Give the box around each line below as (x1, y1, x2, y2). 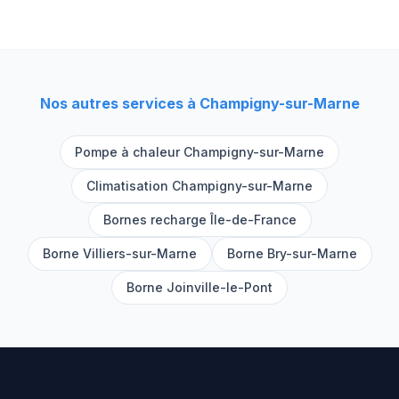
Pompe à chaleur (75, 144, 183, 159)
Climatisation (86, 178, 172, 193)
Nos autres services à (39, 94, 199, 112)
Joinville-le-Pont (167, 280, 273, 295)
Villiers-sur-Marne (82, 246, 197, 261)
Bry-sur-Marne (266, 246, 357, 261)
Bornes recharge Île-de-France (102, 212, 297, 227)
